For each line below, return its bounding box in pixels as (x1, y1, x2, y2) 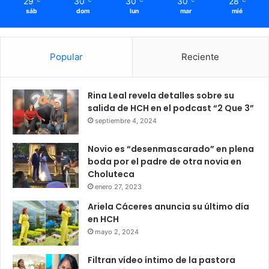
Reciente (181, 50, 220, 62)
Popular (49, 50, 83, 62)
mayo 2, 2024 (95, 227, 139, 236)
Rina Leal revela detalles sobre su (88, 89, 234, 101)
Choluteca (88, 168, 134, 180)
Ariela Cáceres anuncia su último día (88, 200, 249, 213)
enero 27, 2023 (95, 182, 142, 191)
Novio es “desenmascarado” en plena (88, 142, 254, 155)
